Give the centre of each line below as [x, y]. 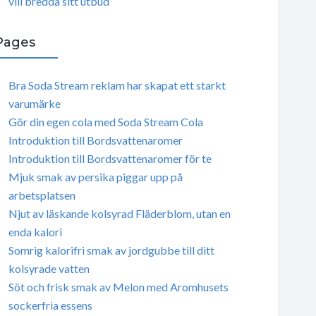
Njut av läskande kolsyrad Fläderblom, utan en [119, 213]
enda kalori [35, 231]
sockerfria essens [50, 305]
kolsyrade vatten [49, 268]
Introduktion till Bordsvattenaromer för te [110, 158]
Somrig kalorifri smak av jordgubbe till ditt [111, 250]
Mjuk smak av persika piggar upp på [95, 176]
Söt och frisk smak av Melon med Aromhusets [118, 286]
